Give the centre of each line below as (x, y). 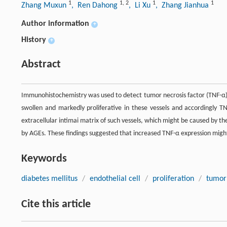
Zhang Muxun (45, 5)
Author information (55, 24)
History (34, 40)
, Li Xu (141, 5)
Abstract (41, 64)
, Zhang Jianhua (183, 5)
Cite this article (56, 204)
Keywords (44, 159)
